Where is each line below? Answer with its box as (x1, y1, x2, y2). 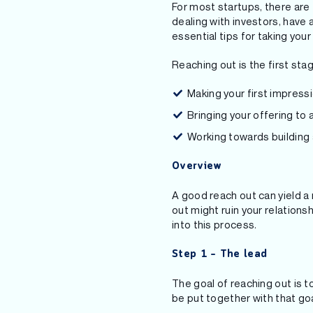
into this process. (172, 218, 257, 231)
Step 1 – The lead (172, 247, 268, 261)
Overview (172, 159, 222, 173)
